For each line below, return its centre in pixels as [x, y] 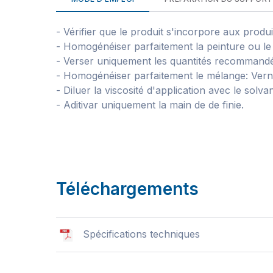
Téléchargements [127, 189]
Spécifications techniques [141, 234]
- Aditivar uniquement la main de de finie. [150, 105]
